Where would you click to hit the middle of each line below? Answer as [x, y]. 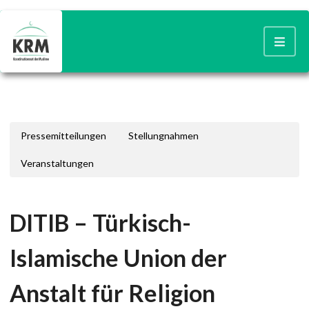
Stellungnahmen [163, 136]
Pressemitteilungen [63, 136]
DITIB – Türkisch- [100, 222]
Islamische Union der [118, 258]
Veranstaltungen [57, 163]
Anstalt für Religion [112, 293]
